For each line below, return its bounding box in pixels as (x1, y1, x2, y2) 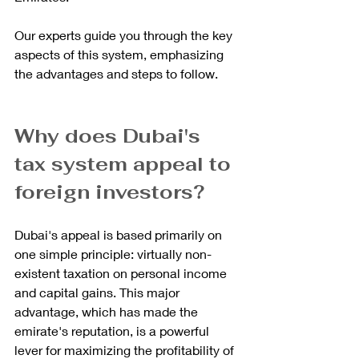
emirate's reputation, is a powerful (14, 322, 212, 338)
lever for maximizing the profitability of (14, 341, 237, 357)
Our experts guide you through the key (14, 26, 236, 42)
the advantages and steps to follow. (14, 65, 218, 81)
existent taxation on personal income (14, 264, 230, 280)
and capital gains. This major (14, 284, 183, 300)
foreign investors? (14, 179, 204, 204)
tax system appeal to (14, 151, 236, 176)
